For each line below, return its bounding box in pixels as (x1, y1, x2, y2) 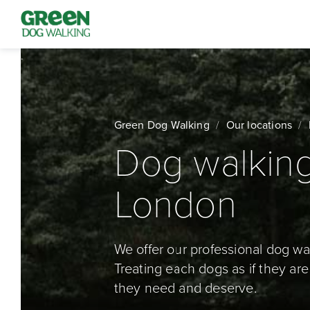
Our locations (226, 118, 293, 132)
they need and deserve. (113, 280, 257, 297)
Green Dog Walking (113, 118, 210, 132)
